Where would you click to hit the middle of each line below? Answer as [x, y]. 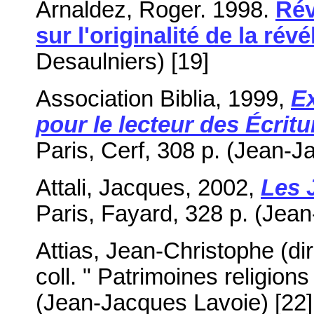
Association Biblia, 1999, [163, 98]
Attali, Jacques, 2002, [148, 187]
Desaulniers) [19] [122, 61]
